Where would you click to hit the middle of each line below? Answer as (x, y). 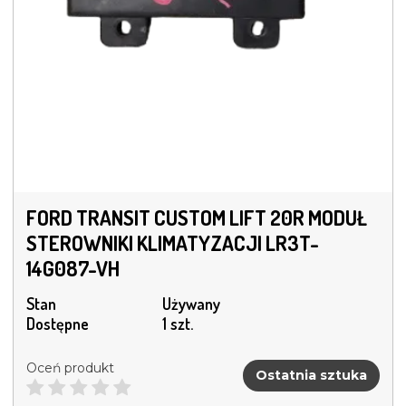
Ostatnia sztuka (311, 375)
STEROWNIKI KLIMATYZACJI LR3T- (173, 243)
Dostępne (58, 324)
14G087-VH (73, 269)
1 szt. (178, 324)
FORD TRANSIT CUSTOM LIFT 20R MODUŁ (197, 218)
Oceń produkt (70, 368)
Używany (191, 304)
